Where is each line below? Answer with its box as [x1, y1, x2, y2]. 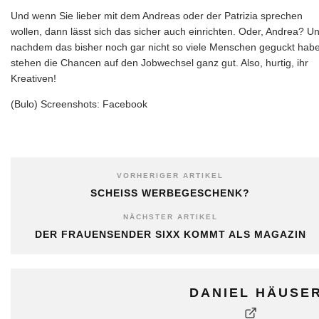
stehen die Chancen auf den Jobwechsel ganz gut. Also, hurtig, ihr [11, 56, 308, 68]
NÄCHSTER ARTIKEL [122, 212, 218, 221]
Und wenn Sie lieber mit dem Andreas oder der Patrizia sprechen [11, 9, 303, 21]
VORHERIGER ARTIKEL [117, 171, 224, 179]
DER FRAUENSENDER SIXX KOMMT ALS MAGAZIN [34, 228, 306, 240]
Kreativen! [11, 72, 56, 84]
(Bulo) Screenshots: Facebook [11, 98, 147, 110]
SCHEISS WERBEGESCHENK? [90, 187, 250, 199]
